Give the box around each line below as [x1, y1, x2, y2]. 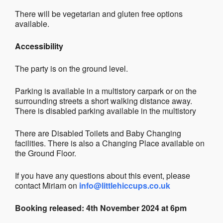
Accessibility [15, 40, 63, 52]
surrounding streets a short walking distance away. [15, 95, 192, 107]
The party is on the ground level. [15, 63, 128, 74]
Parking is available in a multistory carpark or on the [15, 85, 197, 97]
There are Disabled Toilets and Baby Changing [15, 127, 181, 139]
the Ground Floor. [15, 147, 76, 159]
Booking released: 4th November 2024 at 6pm [15, 202, 187, 214]
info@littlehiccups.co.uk [79, 180, 170, 191]
